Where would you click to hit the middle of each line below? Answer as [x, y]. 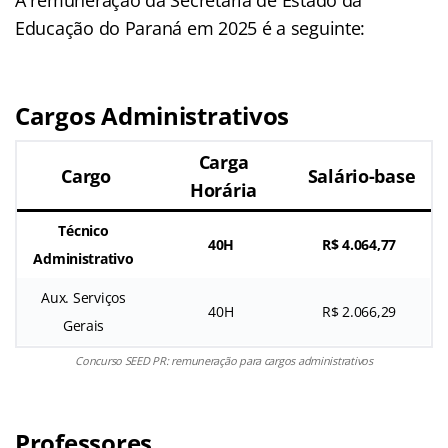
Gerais [83, 325]
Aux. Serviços [83, 297]
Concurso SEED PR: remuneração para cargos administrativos [224, 360]
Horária [223, 189]
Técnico [83, 230]
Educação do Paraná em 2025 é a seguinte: [190, 27]
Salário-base [361, 175]
